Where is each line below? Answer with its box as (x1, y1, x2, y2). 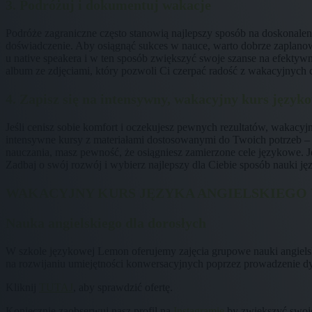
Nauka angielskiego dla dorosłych (6, 214, 206, 231)
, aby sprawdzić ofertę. (73, 281, 173, 293)
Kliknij (6, 281, 39, 293)
